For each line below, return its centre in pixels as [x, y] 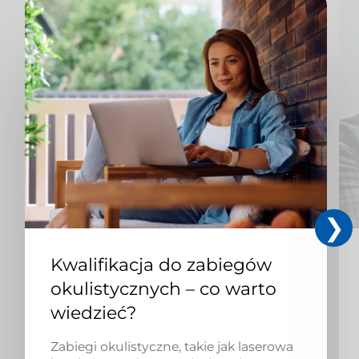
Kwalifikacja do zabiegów [161, 265]
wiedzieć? [93, 313]
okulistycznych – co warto [163, 289]
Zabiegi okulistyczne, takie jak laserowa [171, 347]
